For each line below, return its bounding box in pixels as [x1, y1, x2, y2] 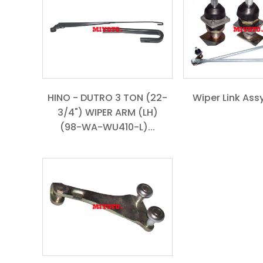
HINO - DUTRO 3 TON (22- [48, 90, 167, 104]
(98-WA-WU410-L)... [60, 120, 155, 134]
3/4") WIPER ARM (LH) [57, 105, 158, 119]
